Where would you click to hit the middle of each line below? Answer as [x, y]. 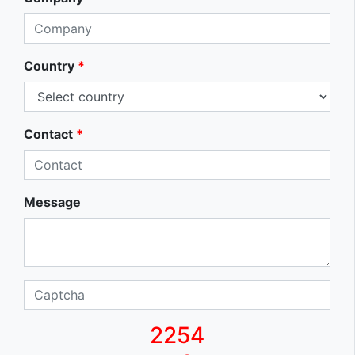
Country [49, 65]
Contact [48, 134]
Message [52, 202]
